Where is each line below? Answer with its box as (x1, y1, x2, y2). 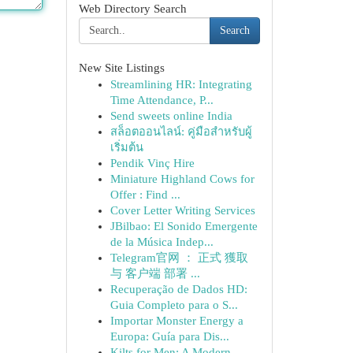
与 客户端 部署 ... (110, 267, 200, 280)
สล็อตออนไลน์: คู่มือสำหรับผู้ (110, 125, 252, 138)
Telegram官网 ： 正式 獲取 (110, 251, 248, 264)
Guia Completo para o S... (110, 299, 238, 311)
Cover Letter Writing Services (110, 204, 255, 217)
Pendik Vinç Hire (110, 157, 195, 169)
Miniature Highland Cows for (110, 173, 255, 185)
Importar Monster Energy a (110, 314, 243, 327)
